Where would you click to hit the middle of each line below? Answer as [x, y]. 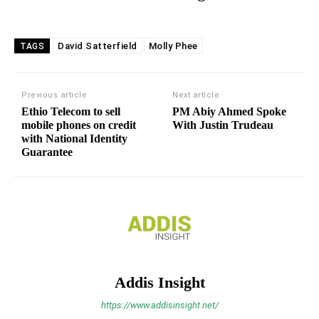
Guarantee [47, 152]
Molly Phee [173, 46]
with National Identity [74, 139]
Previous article [54, 95]
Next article [196, 95]
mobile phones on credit [79, 125]
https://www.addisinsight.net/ [159, 305]
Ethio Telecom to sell [71, 112]
